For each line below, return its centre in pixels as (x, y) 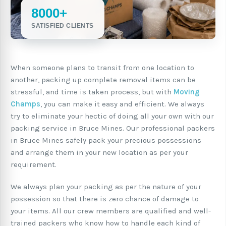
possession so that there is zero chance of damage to (105, 199)
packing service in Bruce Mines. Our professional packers (113, 128)
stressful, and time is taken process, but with (92, 92)
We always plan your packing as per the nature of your (106, 187)
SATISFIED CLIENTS (63, 26)
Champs (25, 104)
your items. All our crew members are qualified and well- (111, 211)
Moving (187, 92)
